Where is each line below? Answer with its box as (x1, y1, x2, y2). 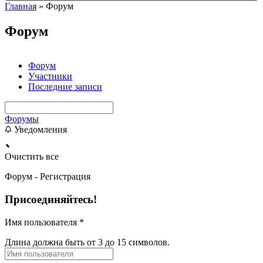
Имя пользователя (5, 217, 79, 227)
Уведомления (12, 124, 67, 135)
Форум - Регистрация (5, 171, 90, 182)
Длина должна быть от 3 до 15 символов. (5, 237, 170, 247)
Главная (5, 1, 36, 12)
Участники (28, 71, 72, 82)
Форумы (5, 114, 39, 124)
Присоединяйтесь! (5, 193, 97, 205)
